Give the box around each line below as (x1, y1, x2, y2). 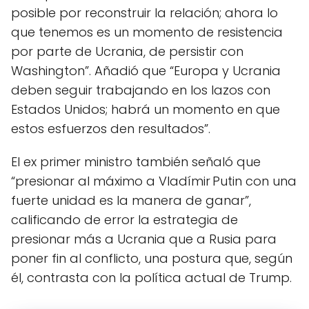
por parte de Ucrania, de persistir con (11, 43, 243, 60)
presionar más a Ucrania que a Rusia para (11, 230, 277, 248)
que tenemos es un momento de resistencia (11, 23, 283, 41)
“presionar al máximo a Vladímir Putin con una (11, 172, 297, 190)
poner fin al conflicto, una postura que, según (11, 250, 292, 267)
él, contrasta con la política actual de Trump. (11, 269, 292, 286)
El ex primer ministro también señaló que (11, 153, 261, 170)
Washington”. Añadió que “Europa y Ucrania (11, 62, 281, 79)
